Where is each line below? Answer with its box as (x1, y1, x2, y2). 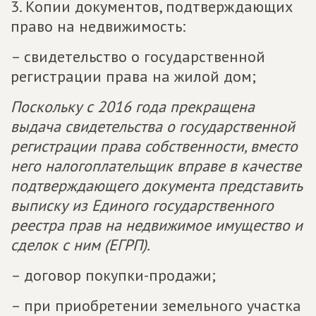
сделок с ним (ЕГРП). (11, 235, 150, 255)
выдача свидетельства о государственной (11, 116, 295, 136)
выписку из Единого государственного (11, 195, 274, 215)
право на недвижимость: (11, 16, 186, 36)
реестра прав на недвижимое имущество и (11, 215, 303, 235)
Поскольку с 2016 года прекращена (11, 97, 255, 116)
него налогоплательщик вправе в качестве (11, 156, 301, 176)
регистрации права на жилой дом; (11, 66, 256, 86)
